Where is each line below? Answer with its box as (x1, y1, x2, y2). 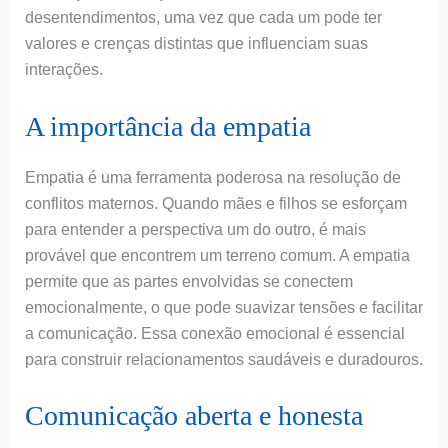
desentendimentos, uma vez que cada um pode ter (24, 9, 382, 27)
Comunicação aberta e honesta (24, 400, 363, 432)
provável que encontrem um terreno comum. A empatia (24, 246, 410, 264)
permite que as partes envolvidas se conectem (24, 272, 353, 290)
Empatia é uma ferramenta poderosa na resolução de (24, 168, 401, 186)
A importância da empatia (24, 110, 311, 142)
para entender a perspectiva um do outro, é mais (24, 220, 366, 238)
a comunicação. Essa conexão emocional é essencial (24, 324, 405, 342)
